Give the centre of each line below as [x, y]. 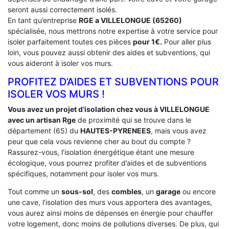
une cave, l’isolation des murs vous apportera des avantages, [110, 202]
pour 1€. [147, 41]
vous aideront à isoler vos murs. [60, 63]
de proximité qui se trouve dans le [133, 120]
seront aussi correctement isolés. [62, 9]
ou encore [198, 191]
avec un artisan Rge [42, 120]
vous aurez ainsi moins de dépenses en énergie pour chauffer [110, 213]
